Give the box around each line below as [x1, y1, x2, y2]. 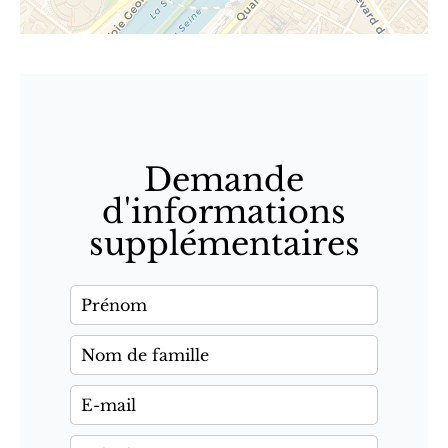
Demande [144, 160, 304, 200]
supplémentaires [88, 224, 360, 264]
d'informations [102, 192, 346, 232]
